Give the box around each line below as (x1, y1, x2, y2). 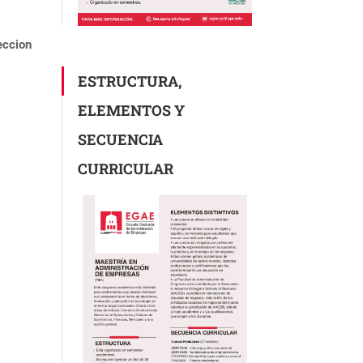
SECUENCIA (78, 129, 163, 149)
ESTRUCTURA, (78, 70, 181, 91)
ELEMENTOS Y (78, 100, 185, 120)
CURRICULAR (78, 158, 173, 178)
